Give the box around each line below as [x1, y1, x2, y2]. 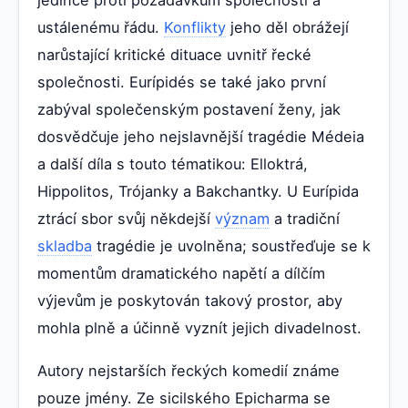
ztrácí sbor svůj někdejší [37, 209, 215, 228]
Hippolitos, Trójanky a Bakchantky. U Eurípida [37, 181, 359, 200]
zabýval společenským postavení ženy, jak [37, 99, 341, 118]
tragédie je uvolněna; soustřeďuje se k [92, 236, 371, 255]
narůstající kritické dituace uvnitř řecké [37, 45, 311, 64]
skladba [37, 236, 92, 255]
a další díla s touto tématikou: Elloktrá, [37, 154, 308, 173]
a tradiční [270, 209, 340, 228]
